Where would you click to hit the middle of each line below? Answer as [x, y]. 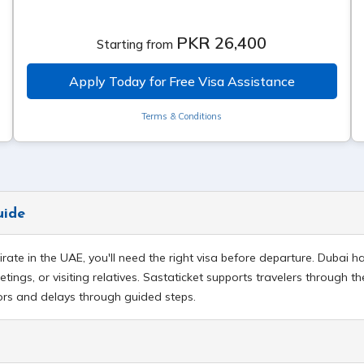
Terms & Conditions [182, 116]
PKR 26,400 [222, 43]
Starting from [135, 44]
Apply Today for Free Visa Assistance [182, 81]
